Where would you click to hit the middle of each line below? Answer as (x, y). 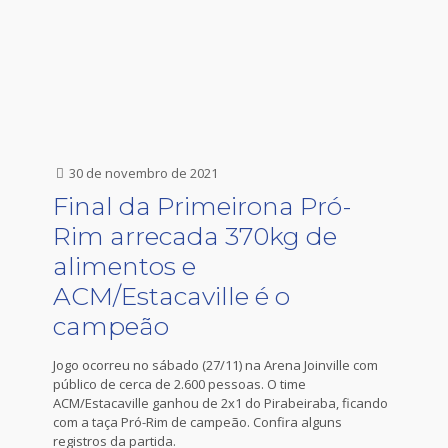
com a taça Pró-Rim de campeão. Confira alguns (197, 422)
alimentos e (124, 266)
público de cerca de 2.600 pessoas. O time (179, 384)
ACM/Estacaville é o (171, 296)
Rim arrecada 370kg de (195, 236)
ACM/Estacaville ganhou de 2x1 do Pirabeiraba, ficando (220, 403)
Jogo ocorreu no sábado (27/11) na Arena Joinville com (215, 365)
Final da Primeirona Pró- (202, 206)
